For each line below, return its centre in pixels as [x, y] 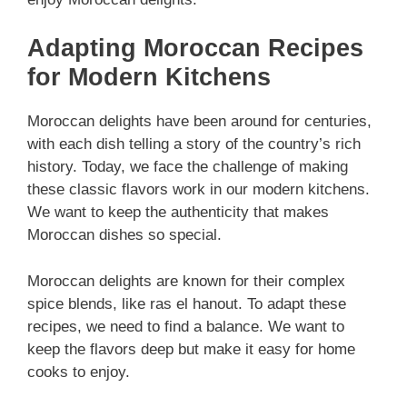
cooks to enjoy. [79, 372]
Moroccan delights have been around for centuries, [199, 122]
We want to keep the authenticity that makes [178, 213]
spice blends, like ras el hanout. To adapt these [187, 303]
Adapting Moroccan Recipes [195, 49]
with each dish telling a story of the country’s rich [194, 144]
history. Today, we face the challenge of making [188, 167]
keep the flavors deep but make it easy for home [191, 349]
